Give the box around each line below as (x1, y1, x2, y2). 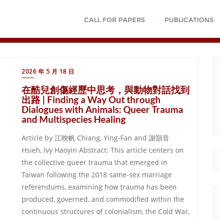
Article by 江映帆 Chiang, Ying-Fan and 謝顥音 (22, 133, 169, 142)
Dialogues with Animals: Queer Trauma (22, 104, 183, 115)
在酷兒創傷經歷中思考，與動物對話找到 (22, 84, 190, 95)
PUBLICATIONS (165, 16, 214, 24)
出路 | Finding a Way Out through (22, 94, 161, 105)
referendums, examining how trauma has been (22, 182, 177, 192)
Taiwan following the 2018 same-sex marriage (22, 170, 172, 179)
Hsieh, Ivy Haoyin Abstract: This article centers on (22, 145, 184, 155)
